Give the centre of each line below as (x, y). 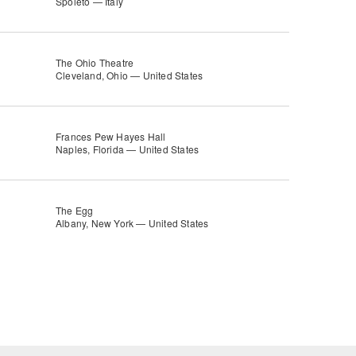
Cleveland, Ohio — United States (130, 75)
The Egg (75, 210)
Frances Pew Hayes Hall (111, 136)
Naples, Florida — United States (128, 149)
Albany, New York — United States (132, 223)
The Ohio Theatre (95, 62)
